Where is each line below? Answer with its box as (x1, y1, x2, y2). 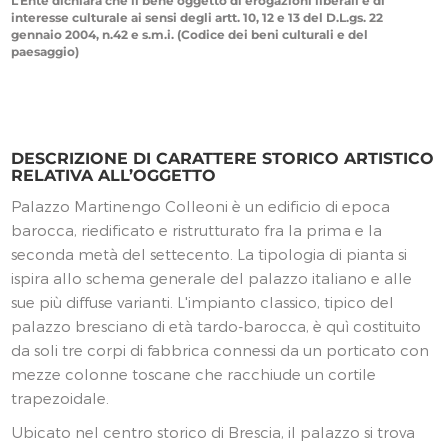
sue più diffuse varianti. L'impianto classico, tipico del (11, 293, 395, 311)
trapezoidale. (11, 389, 114, 407)
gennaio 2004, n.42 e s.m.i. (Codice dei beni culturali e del (11, 27, 369, 42)
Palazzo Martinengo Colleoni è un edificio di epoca (11, 197, 391, 215)
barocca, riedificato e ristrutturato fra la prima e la (11, 221, 383, 239)
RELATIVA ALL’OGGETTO (11, 166, 217, 185)
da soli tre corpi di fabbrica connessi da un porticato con (11, 341, 430, 359)
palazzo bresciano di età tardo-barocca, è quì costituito (11, 317, 422, 335)
